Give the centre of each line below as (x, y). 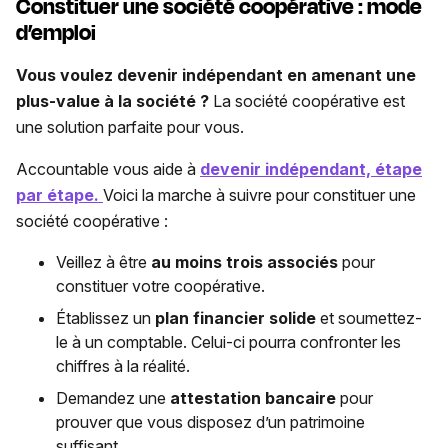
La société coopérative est (309, 100)
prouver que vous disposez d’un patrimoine (210, 421)
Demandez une (113, 397)
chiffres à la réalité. (123, 365)
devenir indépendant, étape (311, 168)
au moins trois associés (244, 261)
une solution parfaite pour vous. (130, 126)
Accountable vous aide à (108, 168)
